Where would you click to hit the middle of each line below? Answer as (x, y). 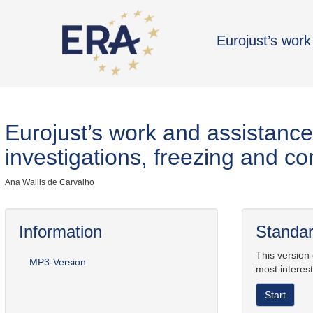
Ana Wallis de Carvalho (50, 182)
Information (60, 232)
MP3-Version (58, 262)
